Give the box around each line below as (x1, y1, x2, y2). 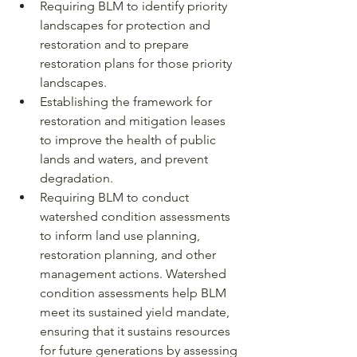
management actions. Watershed (40, 265, 229, 281)
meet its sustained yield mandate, (40, 304, 233, 320)
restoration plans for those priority (40, 55, 235, 71)
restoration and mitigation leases (40, 112, 229, 128)
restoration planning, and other (40, 246, 219, 262)
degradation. (40, 170, 113, 186)
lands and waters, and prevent (40, 151, 211, 167)
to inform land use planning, (40, 227, 203, 243)
